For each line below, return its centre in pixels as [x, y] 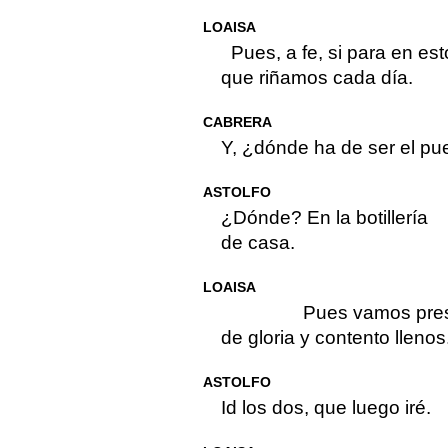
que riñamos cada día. [316, 78]
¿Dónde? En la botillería [324, 218]
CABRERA [237, 122]
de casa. [257, 243]
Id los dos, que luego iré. [325, 408]
